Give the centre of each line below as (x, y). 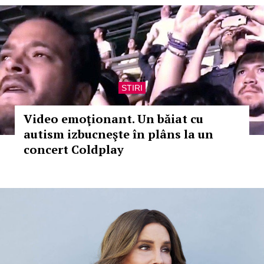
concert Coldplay (74, 149)
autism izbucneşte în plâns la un (118, 134)
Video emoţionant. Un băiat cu (113, 119)
